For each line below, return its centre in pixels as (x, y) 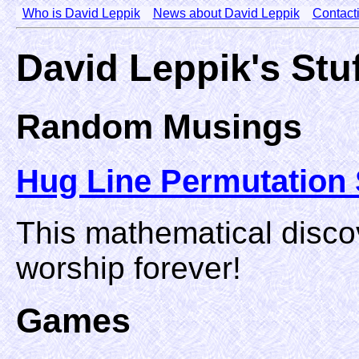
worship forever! (128, 268)
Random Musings (159, 126)
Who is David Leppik (81, 13)
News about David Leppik (226, 13)
